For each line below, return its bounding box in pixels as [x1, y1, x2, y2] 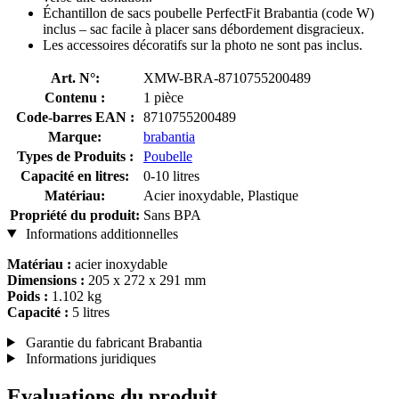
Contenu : [45, 89, 105, 105]
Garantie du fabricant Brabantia [21, 334, 202, 350]
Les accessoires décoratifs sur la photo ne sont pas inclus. [43, 37, 362, 53]
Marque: [48, 128, 102, 144]
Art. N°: [50, 69, 100, 85]
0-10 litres [143, 167, 199, 183]
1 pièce [143, 89, 183, 105]
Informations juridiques [21, 350, 156, 366]
